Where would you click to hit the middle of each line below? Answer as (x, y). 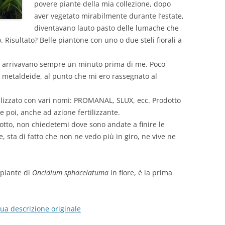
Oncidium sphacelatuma (70, 173)
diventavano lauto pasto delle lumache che (106, 28)
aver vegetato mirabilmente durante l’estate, (109, 16)
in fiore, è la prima (140, 173)
